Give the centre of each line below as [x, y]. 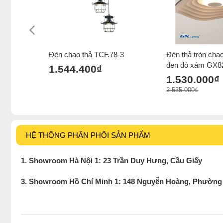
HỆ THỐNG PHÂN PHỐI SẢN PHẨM [88, 135]
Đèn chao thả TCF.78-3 [87, 54]
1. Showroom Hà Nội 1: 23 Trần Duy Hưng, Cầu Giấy [111, 160]
